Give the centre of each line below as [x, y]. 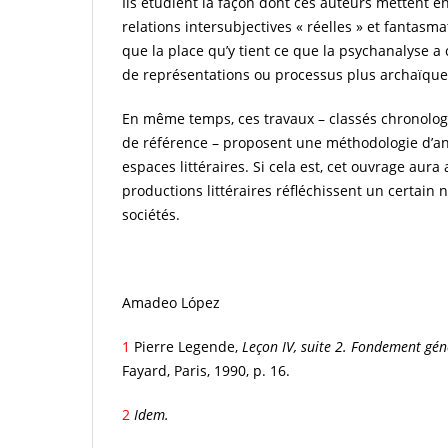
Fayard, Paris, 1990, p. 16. [206, 371]
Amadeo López [171, 303]
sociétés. [151, 215]
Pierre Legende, [186, 347]
